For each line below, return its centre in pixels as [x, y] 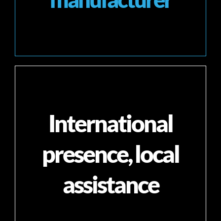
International [110, 123]
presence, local [110, 154]
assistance [110, 184]
